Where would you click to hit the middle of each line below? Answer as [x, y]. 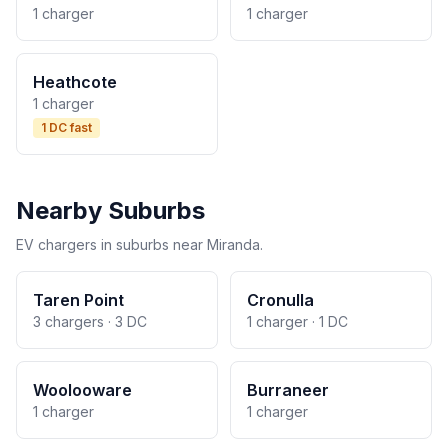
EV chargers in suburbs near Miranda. [139, 244]
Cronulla [280, 300]
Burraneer [288, 390]
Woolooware [82, 390]
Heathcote [75, 82]
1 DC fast [66, 127]
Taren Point [78, 300]
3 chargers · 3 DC [90, 321]
